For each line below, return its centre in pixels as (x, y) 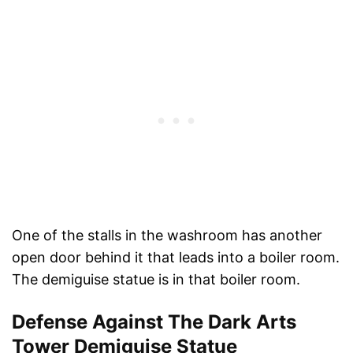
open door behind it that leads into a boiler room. (176, 258)
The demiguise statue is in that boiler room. (156, 280)
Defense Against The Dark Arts (154, 322)
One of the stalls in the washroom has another (167, 236)
